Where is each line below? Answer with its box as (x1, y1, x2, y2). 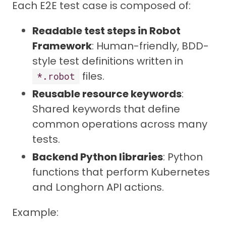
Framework (32, 39, 92, 53)
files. (79, 69, 104, 84)
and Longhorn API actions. (32, 180, 164, 195)
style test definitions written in (32, 54, 183, 69)
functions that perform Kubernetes (32, 165, 210, 180)
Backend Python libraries (32, 150, 163, 164)
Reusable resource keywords (32, 87, 182, 101)
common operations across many (32, 117, 207, 132)
